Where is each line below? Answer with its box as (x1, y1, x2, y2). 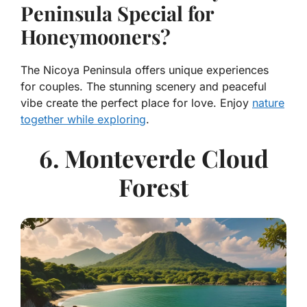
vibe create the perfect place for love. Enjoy (21, 95, 252, 110)
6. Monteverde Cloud (38, 141, 269, 174)
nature (252, 95, 284, 110)
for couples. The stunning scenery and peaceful (21, 79, 267, 93)
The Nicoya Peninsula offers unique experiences (21, 62, 269, 77)
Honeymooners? (21, 23, 171, 49)
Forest (119, 170, 188, 203)
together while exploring (21, 112, 146, 126)
